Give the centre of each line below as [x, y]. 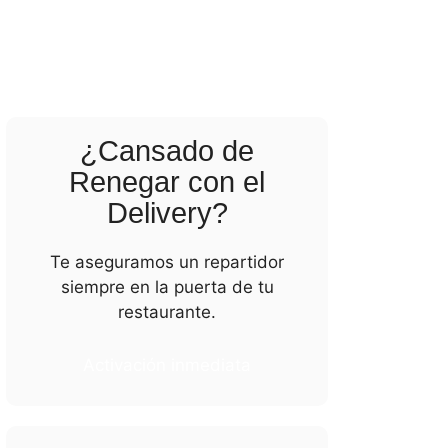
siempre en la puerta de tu [167, 287]
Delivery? [167, 213]
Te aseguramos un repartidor [167, 262]
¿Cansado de [167, 151]
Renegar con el [167, 182]
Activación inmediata [167, 365]
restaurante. [167, 312]
